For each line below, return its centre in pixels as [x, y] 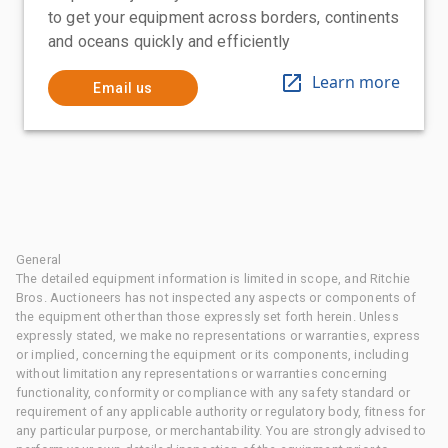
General [39, 259]
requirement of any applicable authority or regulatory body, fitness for [221, 411]
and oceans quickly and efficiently [169, 41]
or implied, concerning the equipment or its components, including [212, 354]
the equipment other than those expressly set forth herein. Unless [207, 316]
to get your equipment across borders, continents [224, 17]
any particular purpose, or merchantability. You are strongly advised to [221, 430]
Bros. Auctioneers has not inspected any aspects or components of [216, 297]
